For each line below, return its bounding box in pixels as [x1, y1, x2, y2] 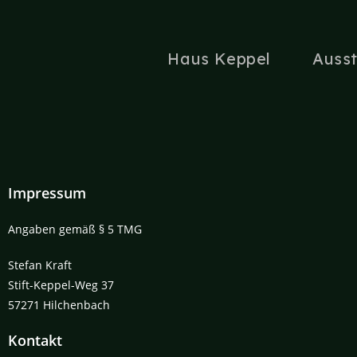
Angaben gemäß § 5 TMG [8, 222, 142, 237]
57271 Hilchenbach [8, 297, 110, 312]
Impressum [8, 183, 86, 202]
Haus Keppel [167, 49, 271, 69]
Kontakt [8, 331, 62, 350]
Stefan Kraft [8, 257, 72, 273]
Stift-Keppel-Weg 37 [8, 277, 114, 292]
